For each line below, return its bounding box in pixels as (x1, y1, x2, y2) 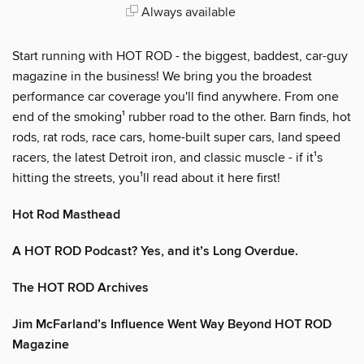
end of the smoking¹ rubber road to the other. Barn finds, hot (12, 108, 351, 125)
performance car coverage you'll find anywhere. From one (12, 88, 339, 105)
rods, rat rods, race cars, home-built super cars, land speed (12, 128, 340, 145)
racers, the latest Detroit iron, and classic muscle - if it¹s (12, 149, 323, 166)
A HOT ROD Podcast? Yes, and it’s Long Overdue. (12, 242, 298, 260)
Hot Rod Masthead (12, 206, 120, 223)
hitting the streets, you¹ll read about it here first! (12, 169, 280, 186)
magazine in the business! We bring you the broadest (12, 67, 312, 84)
